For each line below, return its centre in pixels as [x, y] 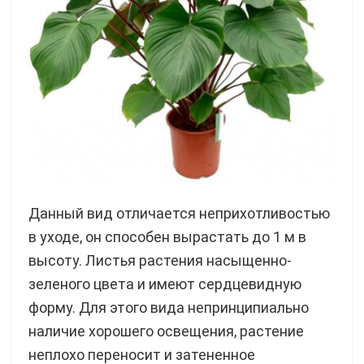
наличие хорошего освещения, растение [166, 331]
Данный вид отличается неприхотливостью [179, 213]
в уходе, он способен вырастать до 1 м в [167, 236]
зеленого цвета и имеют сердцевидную [165, 284]
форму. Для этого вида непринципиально [169, 307]
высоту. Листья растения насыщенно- [160, 260]
